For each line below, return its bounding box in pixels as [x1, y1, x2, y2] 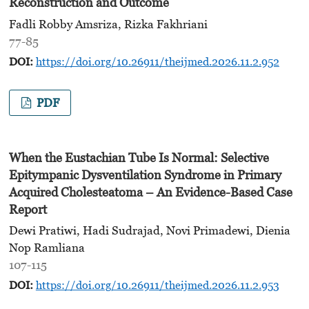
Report [8, 201, 47, 217]
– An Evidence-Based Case [145, 184, 292, 199]
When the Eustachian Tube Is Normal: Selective [8, 150, 269, 165]
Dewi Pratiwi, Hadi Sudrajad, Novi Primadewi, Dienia [8, 223, 290, 238]
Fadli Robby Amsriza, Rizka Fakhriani [8, 17, 208, 31]
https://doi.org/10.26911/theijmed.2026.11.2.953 [35, 279, 279, 292]
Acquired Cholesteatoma [8, 184, 146, 199]
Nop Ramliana [8, 241, 85, 255]
